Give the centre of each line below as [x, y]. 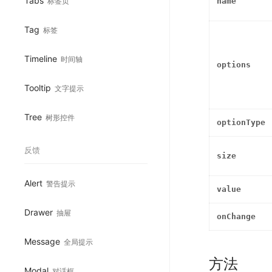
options [234, 65]
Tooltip [38, 87]
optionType [241, 123]
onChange [236, 217]
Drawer [39, 212]
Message [42, 241]
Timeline [41, 58]
